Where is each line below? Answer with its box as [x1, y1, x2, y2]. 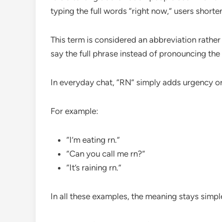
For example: [51, 106, 98, 116]
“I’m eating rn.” [66, 134, 120, 145]
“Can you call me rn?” [66, 148, 145, 159]
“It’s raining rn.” [66, 162, 121, 172]
